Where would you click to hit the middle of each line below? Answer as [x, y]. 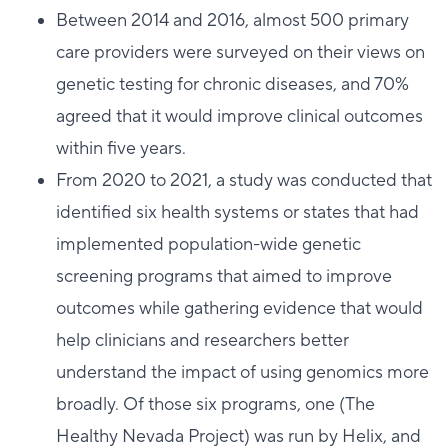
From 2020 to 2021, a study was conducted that [244, 181]
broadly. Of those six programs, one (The [215, 405]
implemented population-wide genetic [208, 245]
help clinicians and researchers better [202, 341]
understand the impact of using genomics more [242, 373]
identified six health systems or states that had [237, 213]
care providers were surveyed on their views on [240, 53]
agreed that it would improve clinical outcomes [239, 117]
